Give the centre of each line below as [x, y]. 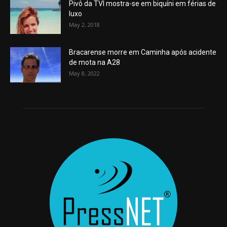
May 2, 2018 [84, 24]
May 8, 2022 [84, 73]
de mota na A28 [94, 62]
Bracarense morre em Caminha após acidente [143, 52]
